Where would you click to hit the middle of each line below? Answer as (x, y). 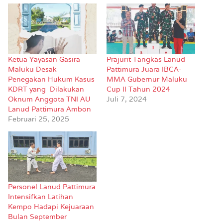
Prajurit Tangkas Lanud (146, 59)
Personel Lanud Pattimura (52, 187)
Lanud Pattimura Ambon (50, 109)
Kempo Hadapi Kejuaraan (51, 207)
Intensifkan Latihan (41, 197)
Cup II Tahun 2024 (138, 89)
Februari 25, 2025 (39, 119)
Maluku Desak (33, 69)
